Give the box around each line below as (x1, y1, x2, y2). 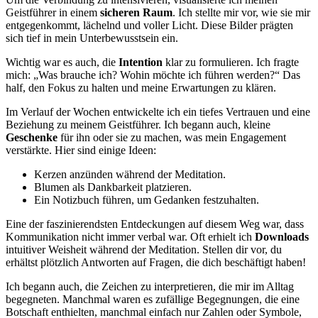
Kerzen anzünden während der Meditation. (34, 168, 226, 180)
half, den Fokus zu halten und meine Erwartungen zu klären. (6, 82, 276, 94)
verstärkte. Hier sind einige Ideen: (6, 144, 156, 156)
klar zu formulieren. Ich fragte (163, 56, 299, 68)
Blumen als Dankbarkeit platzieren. (34, 181, 192, 193)
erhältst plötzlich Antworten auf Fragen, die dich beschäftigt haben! (6, 256, 306, 268)
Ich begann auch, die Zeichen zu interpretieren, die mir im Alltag (6, 280, 294, 292)
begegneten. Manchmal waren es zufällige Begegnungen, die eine (6, 293, 300, 305)
